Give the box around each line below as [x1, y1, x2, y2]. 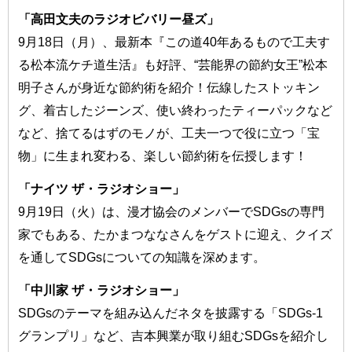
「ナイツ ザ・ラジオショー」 [18, 181, 185, 196]
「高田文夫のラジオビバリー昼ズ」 [18, 12, 220, 27]
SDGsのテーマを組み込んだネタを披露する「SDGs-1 [18, 306, 324, 321]
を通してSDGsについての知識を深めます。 [18, 250, 266, 265]
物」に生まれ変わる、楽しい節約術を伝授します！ [18, 148, 308, 163]
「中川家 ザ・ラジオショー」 [18, 283, 185, 298]
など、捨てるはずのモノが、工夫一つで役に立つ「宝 [18, 126, 321, 141]
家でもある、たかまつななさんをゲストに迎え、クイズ [18, 227, 333, 242]
